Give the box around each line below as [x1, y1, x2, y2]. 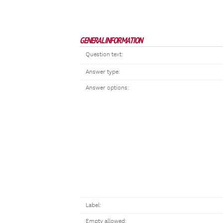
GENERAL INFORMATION [80, 35, 142, 46]
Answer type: [86, 68, 120, 76]
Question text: [86, 51, 123, 58]
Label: [86, 202, 101, 209]
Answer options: [86, 84, 129, 92]
